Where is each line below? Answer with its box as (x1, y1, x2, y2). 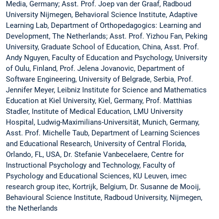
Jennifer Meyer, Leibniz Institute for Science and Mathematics (6, 85, 207, 94)
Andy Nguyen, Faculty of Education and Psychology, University (6, 53, 207, 62)
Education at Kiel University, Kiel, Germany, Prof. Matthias (6, 96, 192, 105)
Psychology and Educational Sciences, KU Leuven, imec (6, 171, 187, 180)
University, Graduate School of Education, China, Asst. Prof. (6, 42, 199, 51)
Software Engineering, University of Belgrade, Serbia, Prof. (6, 74, 193, 84)
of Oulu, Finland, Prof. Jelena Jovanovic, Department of (6, 64, 184, 73)
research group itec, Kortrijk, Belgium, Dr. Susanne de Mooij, (6, 182, 200, 191)
